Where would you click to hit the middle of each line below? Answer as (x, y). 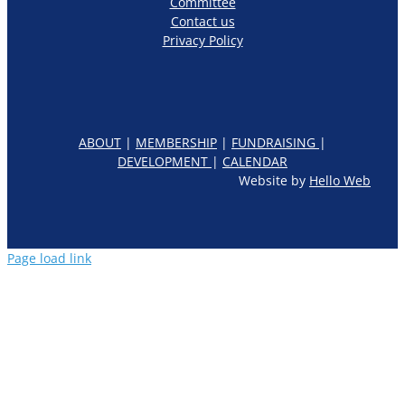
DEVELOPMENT (165, 162)
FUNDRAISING (275, 143)
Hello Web (340, 181)
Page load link (49, 259)
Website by (274, 181)
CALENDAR (255, 162)
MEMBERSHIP (176, 143)
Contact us (202, 22)
